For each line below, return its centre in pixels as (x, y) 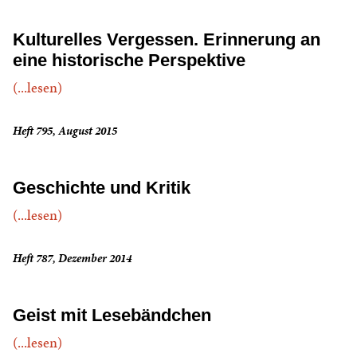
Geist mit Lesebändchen (112, 315)
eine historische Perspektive (129, 60)
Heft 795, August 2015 (65, 131)
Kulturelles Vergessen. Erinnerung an (167, 39)
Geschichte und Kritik (102, 188)
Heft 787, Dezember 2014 (72, 258)
